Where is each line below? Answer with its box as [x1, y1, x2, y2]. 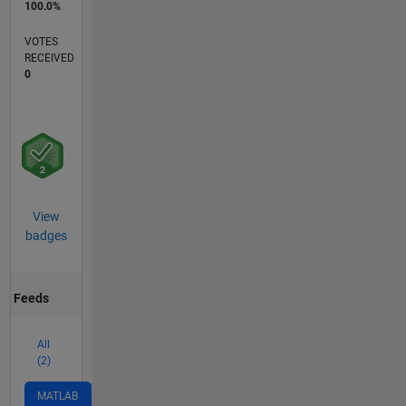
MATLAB [36, 389, 78, 402]
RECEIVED [24, 52, 74, 65]
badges [24, 228, 67, 244]
